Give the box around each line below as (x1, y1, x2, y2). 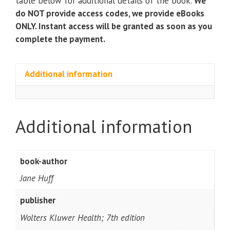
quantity (91, 2, 122, 14)
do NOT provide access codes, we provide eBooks (15, 7, 204, 19)
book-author (20, 155, 67, 167)
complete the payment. (15, 33, 105, 45)
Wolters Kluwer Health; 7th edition (20, 212, 145, 223)
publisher (20, 195, 55, 206)
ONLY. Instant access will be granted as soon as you (15, 20, 212, 32)
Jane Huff (20, 172, 53, 184)
